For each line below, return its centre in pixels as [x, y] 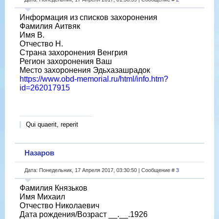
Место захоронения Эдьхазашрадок [85, 70]
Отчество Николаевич [59, 205]
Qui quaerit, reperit [52, 124]
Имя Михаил [42, 197]
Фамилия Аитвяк [50, 26]
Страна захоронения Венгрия [74, 52]
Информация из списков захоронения [88, 17]
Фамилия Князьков [54, 188]
